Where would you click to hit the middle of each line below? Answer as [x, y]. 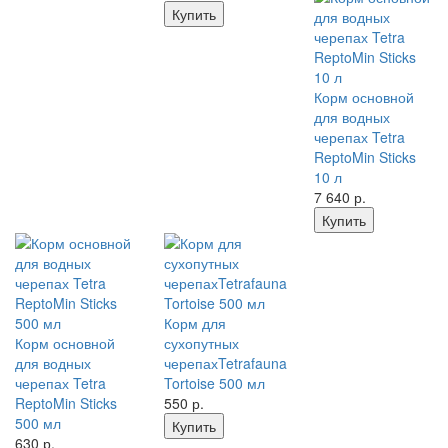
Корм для [195, 323]
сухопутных [202, 343]
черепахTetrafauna [226, 363]
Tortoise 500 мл [215, 383]
